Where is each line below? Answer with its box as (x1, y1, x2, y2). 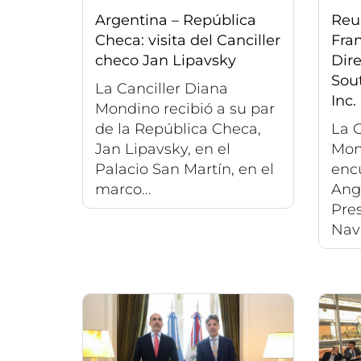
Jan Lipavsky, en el (95, 140, 230, 159)
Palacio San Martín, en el (95, 160, 274, 179)
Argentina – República (95, 11, 256, 30)
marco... (95, 180, 151, 199)
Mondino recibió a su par (95, 100, 275, 118)
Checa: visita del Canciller (95, 31, 280, 50)
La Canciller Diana (95, 80, 228, 98)
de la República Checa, (95, 120, 261, 139)
